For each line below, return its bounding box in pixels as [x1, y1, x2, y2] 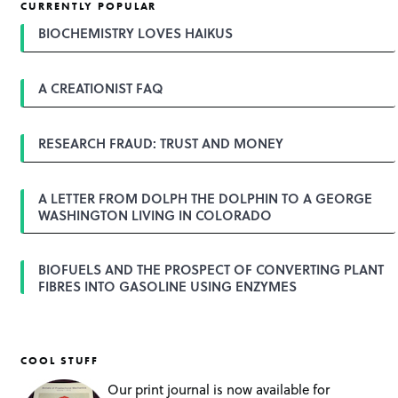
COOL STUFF [20, 353, 99, 368]
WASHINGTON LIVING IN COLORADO [38, 204, 273, 225]
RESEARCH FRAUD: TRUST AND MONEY [38, 132, 284, 153]
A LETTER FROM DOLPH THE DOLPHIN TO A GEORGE [38, 187, 373, 208]
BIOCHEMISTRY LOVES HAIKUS [38, 23, 234, 44]
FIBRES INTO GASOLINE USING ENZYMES [38, 276, 298, 297]
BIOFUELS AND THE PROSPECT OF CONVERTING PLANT [38, 259, 385, 280]
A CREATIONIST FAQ [38, 78, 164, 99]
